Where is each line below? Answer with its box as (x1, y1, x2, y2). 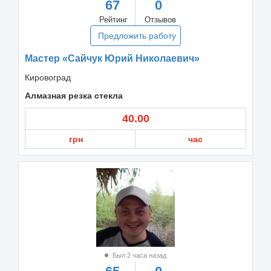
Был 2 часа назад (111, 251, 166, 259)
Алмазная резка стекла (25, 90, 123, 100)
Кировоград (25, 72, 71, 82)
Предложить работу (98, 30, 176, 41)
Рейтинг (99, 15, 128, 24)
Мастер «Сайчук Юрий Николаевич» (25, 53, 200, 64)
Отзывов (145, 15, 176, 24)
